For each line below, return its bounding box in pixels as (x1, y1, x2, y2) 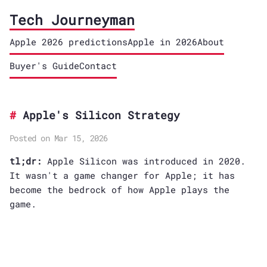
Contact (79, 60, 117, 72)
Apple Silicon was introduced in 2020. (41, 155, 246, 167)
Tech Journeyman (9, 11, 135, 29)
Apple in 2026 (127, 36, 197, 48)
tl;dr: (9, 155, 42, 167)
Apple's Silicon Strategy (22, 108, 180, 122)
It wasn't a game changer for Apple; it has (9, 169, 235, 181)
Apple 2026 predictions (9, 36, 128, 48)
